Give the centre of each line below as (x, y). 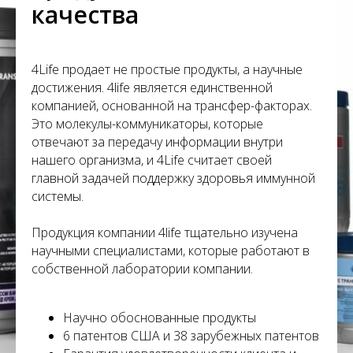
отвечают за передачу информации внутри (157, 142)
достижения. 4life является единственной (152, 87)
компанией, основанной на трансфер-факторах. (172, 106)
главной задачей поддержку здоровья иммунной (173, 178)
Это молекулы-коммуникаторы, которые (147, 124)
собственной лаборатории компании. (142, 269)
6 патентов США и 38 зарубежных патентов (191, 336)
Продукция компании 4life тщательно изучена (165, 232)
